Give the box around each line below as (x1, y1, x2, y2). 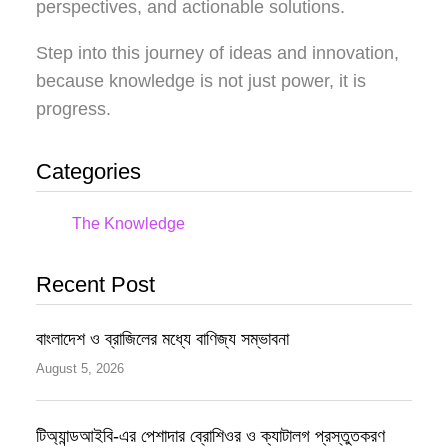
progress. (36, 98, 111, 119)
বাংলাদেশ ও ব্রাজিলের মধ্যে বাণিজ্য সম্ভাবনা (36, 328, 289, 349)
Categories (36, 158, 141, 184)
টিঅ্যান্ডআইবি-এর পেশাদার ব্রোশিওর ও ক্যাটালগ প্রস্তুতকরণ (36, 425, 385, 446)
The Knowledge (72, 214, 185, 232)
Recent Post (36, 271, 155, 297)
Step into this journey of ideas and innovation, (36, 42, 399, 63)
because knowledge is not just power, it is (36, 70, 366, 91)
